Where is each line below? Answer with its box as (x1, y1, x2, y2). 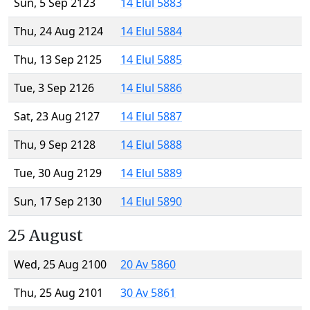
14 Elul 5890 (120, 194, 182, 210)
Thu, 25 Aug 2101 (14, 285, 103, 301)
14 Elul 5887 (120, 109, 182, 125)
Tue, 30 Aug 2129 (14, 165, 102, 181)
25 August (8, 226, 83, 246)
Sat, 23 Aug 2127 (14, 109, 100, 125)
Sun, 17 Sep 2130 (14, 194, 102, 210)
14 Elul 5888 (120, 137, 182, 153)
